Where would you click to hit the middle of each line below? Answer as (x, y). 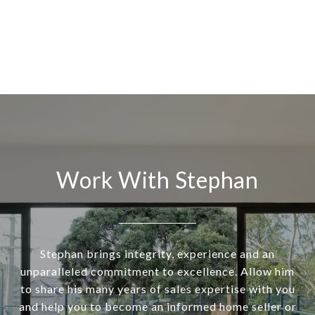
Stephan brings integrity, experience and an (157, 254)
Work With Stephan (157, 180)
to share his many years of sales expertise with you (157, 289)
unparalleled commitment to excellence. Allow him (157, 271)
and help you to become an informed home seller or (157, 307)
